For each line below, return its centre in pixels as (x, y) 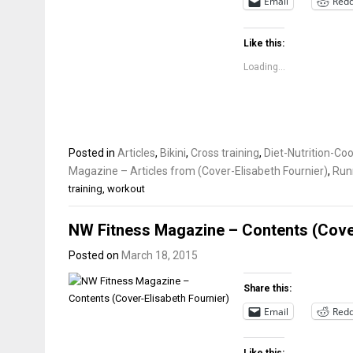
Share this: (268, 288)
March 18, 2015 (160, 255)
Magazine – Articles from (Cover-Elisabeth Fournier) (198, 171)
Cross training (225, 152)
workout (126, 188)
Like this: (264, 43)
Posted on (95, 255)
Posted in (93, 152)
